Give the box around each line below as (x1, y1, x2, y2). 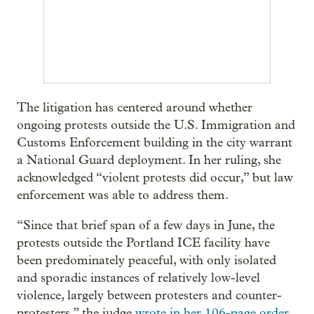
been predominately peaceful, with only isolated (17, 253, 276, 268)
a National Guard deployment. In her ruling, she (17, 153, 281, 168)
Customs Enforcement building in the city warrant (17, 135, 292, 150)
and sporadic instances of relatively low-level (17, 271, 260, 285)
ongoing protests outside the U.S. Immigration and (17, 118, 295, 132)
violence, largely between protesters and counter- (17, 288, 282, 303)
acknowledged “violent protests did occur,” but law (17, 170, 293, 185)
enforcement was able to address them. (17, 188, 228, 203)
